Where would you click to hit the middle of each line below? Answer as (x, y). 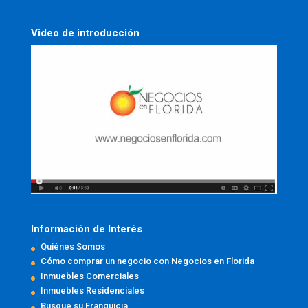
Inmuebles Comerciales (89, 276)
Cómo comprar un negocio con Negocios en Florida (147, 261)
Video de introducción (85, 33)
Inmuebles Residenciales (92, 291)
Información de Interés (86, 229)
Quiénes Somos (73, 246)
